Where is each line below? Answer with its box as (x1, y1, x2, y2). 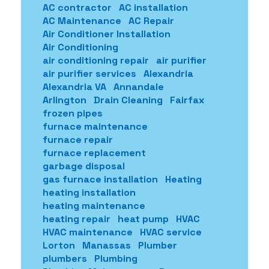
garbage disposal (43, 159, 125, 172)
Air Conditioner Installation (43, 27, 171, 40)
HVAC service (140, 225, 202, 238)
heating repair (43, 212, 110, 225)
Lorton (43, 238, 75, 252)
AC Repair (128, 14, 174, 27)
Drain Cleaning (94, 93, 163, 106)
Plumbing (94, 252, 138, 265)
